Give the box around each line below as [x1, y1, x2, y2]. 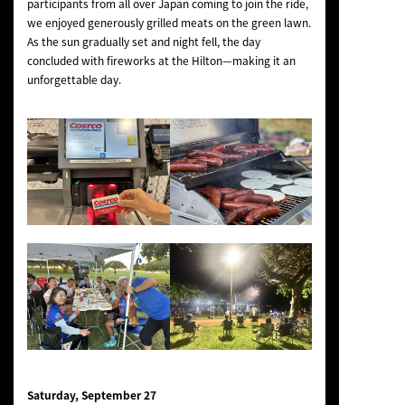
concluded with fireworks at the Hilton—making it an [26, 52, 296, 69]
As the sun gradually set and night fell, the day [26, 33, 260, 50]
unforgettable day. [26, 71, 121, 88]
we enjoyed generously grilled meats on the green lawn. [26, 14, 311, 31]
